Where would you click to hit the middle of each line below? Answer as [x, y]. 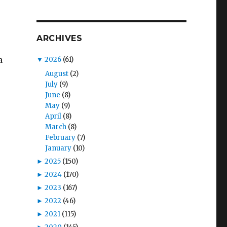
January [58, 148]
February [60, 137]
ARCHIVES [59, 38]
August [56, 73]
